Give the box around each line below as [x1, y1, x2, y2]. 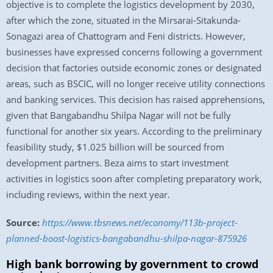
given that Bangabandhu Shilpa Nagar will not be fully [6, 109, 231, 121]
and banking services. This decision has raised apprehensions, [6, 93, 265, 105]
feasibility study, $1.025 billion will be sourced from [6, 141, 224, 153]
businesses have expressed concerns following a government [6, 46, 262, 58]
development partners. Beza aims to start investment [6, 157, 229, 169]
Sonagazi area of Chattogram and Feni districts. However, [6, 30, 246, 42]
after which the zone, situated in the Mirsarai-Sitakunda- [6, 14, 241, 26]
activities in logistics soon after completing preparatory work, [6, 172, 262, 185]
